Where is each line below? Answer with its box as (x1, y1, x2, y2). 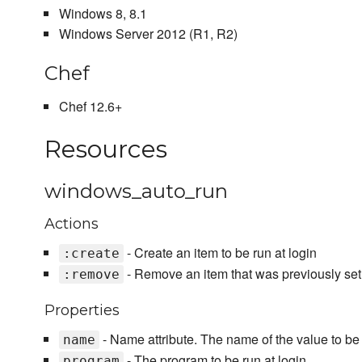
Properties (44, 301, 120, 320)
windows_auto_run (44, 179, 228, 204)
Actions (44, 215, 99, 234)
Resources (44, 134, 167, 165)
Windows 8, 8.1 (58, 4, 147, 23)
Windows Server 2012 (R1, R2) (58, 24, 238, 44)
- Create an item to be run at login (123, 243, 317, 263)
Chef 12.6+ (58, 97, 122, 116)
